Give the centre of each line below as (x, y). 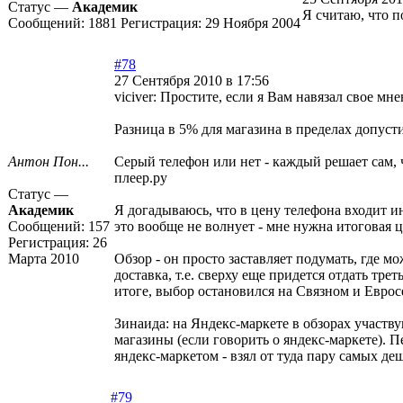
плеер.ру (141, 178)
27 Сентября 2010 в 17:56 (192, 81)
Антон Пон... (49, 162)
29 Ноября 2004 (253, 23)
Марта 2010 (44, 259)
